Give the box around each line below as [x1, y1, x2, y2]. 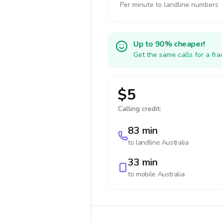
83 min [128, 124, 158, 137]
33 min [128, 156, 158, 169]
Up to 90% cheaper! [133, 39, 205, 50]
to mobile [128, 169, 158, 179]
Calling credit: [118, 104, 161, 113]
